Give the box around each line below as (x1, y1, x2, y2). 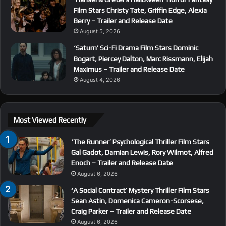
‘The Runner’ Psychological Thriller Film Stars (71, 138, 209, 146)
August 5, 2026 (80, 28, 120, 35)
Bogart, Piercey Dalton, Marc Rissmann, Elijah (74, 54, 213, 63)
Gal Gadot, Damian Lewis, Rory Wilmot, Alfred (71, 148, 213, 157)
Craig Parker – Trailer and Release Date (71, 207, 191, 216)
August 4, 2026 (80, 76, 120, 84)
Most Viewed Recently (13, 116, 86, 125)
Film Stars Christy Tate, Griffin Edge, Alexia (74, 6, 207, 15)
